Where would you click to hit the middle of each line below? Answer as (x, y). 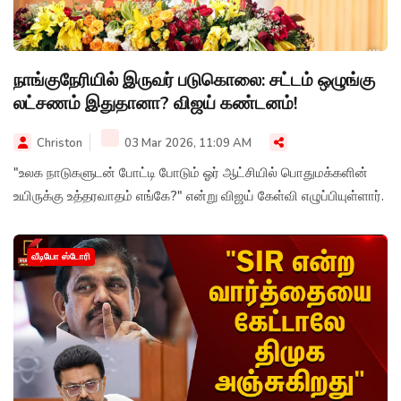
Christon (60, 143)
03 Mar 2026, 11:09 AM (187, 143)
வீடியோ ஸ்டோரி (61, 257)
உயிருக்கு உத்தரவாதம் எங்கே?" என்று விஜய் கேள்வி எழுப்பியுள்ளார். (199, 196)
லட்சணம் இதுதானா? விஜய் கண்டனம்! (155, 103)
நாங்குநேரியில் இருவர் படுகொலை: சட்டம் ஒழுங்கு (194, 80)
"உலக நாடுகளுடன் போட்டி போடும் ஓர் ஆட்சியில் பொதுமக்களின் (191, 173)
